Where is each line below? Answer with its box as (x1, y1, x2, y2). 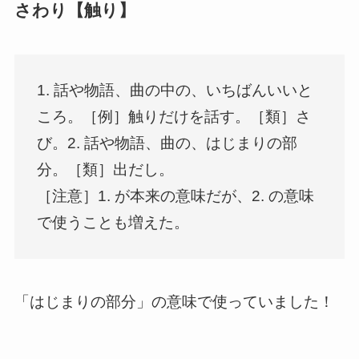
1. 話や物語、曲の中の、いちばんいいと (37, 82, 313, 99)
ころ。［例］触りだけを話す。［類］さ (37, 108, 312, 126)
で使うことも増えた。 (37, 214, 190, 232)
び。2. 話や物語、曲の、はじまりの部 (37, 135, 298, 152)
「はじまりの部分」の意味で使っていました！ (14, 293, 334, 311)
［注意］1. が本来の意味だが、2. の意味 (37, 188, 315, 205)
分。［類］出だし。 (37, 161, 175, 179)
